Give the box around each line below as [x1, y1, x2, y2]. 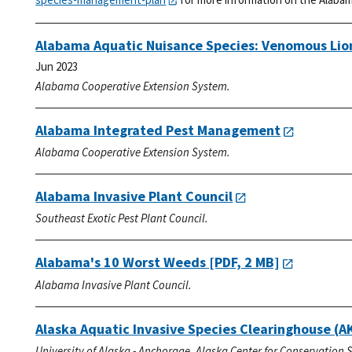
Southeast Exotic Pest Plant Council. [35, 211, 209, 226]
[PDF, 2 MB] [206, 253, 280, 272]
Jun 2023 [35, 58, 79, 74]
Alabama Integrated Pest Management [35, 120, 281, 139]
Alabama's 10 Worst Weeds [35, 253, 207, 272]
